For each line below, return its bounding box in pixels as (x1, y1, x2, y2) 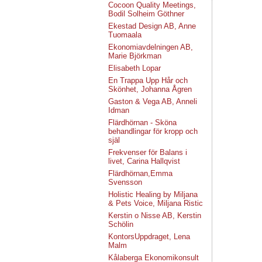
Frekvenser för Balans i (108, 148, 187, 157)
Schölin (108, 220, 133, 229)
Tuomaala (108, 30, 142, 39)
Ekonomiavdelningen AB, (108, 43, 193, 51)
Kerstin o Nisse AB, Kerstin (108, 211, 201, 220)
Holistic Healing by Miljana (108, 190, 198, 199)
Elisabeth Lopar (108, 64, 161, 73)
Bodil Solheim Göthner (108, 9, 184, 18)
